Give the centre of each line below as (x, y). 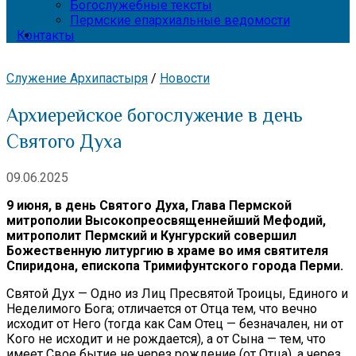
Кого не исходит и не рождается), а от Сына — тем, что (166, 339)
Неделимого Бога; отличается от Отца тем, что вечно (162, 308)
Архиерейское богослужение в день (155, 114)
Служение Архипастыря (77, 78)
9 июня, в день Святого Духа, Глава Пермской (149, 205)
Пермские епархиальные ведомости (180, 20)
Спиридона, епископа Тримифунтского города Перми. (175, 265)
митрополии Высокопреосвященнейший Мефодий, (166, 220)
